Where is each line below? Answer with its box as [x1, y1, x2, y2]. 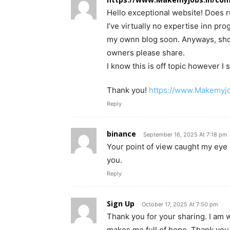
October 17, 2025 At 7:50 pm [142, 200, 218, 208]
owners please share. [107, 47, 185, 57]
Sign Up [107, 198, 135, 208]
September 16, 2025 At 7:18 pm [143, 130, 227, 138]
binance [107, 128, 136, 139]
